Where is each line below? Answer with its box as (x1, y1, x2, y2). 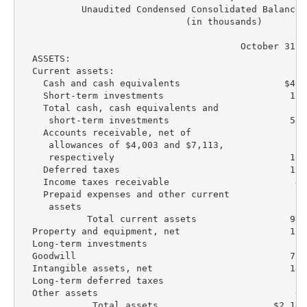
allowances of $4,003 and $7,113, (21, 139, 224, 150)
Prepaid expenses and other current (21, 188, 230, 199)
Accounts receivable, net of (21, 127, 191, 138)
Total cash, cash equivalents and (21, 102, 219, 113)
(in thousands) (21, 16, 262, 27)
